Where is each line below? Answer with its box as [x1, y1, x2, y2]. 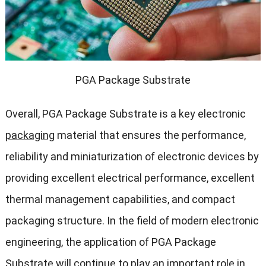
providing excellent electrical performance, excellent [5, 172, 255, 185]
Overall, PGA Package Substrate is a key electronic [5, 107, 246, 121]
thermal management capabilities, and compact [5, 193, 235, 206]
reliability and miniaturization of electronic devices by [5, 150, 259, 163]
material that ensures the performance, [54, 129, 246, 142]
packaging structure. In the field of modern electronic [5, 214, 259, 227]
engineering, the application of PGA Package [5, 236, 216, 249]
